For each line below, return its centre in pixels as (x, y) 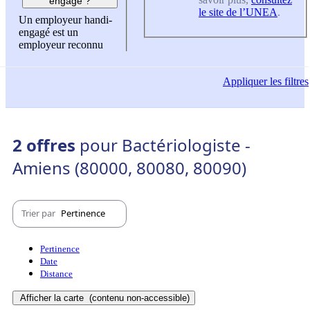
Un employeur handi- (65, 20)
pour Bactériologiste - (165, 145)
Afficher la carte (53, 298)
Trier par (39, 213)
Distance (56, 273)
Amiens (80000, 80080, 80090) (129, 167)
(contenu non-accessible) (138, 298)
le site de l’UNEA (238, 12)
